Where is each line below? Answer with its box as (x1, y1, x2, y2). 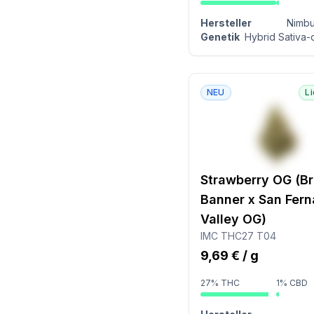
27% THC (200, 278, 240, 288)
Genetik (200, 31, 240, 43)
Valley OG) (200, 212, 266, 226)
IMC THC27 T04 (200, 230, 276, 242)
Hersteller (200, 17, 252, 29)
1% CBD (276, 278, 308, 288)
